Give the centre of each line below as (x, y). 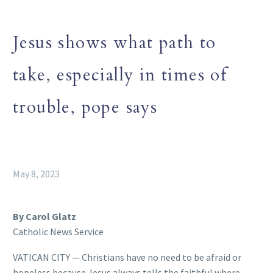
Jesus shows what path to (115, 42)
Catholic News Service (58, 231)
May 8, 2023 (36, 173)
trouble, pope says (85, 107)
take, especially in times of (120, 75)
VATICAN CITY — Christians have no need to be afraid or (127, 257)
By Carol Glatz (44, 216)
